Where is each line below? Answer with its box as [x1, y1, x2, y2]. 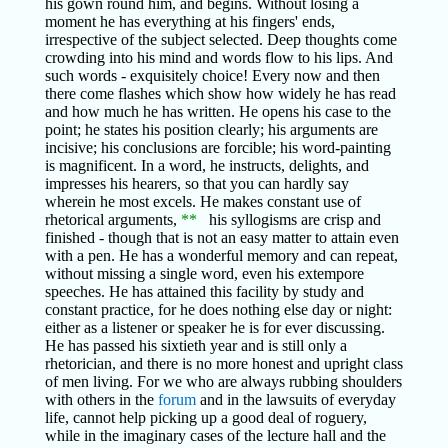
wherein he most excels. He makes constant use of [44, 193, 361, 210]
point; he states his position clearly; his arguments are [44, 121, 378, 138]
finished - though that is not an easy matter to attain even [44, 229, 399, 246]
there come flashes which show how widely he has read [44, 85, 396, 102]
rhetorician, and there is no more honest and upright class [44, 355, 403, 372]
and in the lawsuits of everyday [195, 391, 396, 408]
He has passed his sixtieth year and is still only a [44, 337, 347, 354]
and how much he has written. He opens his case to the [44, 103, 391, 120]
